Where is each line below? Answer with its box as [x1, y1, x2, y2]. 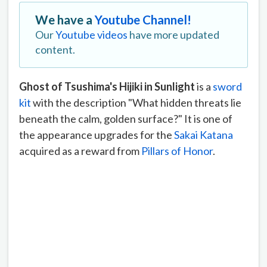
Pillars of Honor [141, 144, 213, 157]
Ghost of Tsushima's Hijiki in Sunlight [19, 79, 197, 93]
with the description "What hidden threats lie [31, 95, 241, 109]
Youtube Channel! [95, 12, 191, 27]
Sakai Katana [174, 128, 233, 141]
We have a [35, 12, 95, 27]
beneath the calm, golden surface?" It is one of [19, 111, 232, 125]
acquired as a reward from [19, 144, 141, 157]
